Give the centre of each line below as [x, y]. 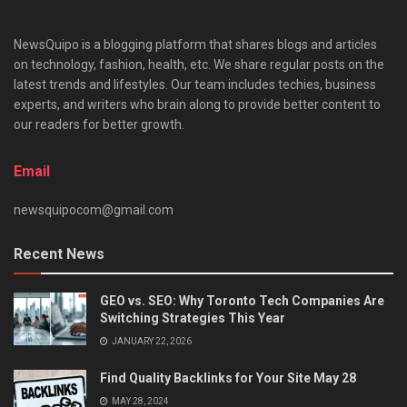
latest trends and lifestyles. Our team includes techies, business [195, 85]
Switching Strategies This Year [193, 318]
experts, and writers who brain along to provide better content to [197, 105]
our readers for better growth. [99, 125]
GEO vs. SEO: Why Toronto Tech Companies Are [242, 301]
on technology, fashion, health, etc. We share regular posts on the [199, 65]
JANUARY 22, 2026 [151, 342]
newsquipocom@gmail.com [94, 210]
